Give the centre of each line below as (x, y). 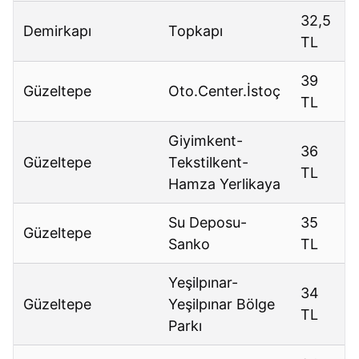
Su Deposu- (208, 223)
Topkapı (196, 31)
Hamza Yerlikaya (225, 184)
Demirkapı (58, 31)
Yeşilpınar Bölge (222, 305)
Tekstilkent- (209, 163)
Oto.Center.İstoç (225, 91)
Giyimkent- (206, 141)
